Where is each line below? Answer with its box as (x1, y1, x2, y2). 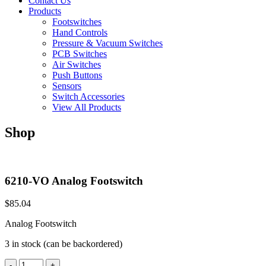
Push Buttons (52, 70, 102, 81)
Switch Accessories (52, 91, 125, 102)
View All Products (52, 102, 121, 113)
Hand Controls (52, 27, 107, 38)
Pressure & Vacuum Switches (52, 38, 163, 49)
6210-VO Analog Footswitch (5, 174, 143, 187)
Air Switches (52, 59, 101, 70)
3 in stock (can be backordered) (5, 239, 122, 249)
